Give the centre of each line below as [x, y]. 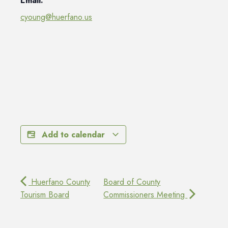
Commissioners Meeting [146, 194]
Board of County [132, 182]
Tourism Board [45, 194]
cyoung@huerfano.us [56, 17]
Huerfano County [59, 182]
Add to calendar [75, 134]
